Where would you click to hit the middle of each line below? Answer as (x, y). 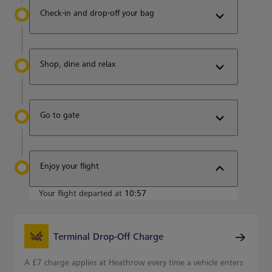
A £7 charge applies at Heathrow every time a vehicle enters (134, 263)
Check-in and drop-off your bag (97, 13)
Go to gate (60, 115)
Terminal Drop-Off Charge (108, 237)
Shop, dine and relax (78, 64)
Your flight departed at (82, 193)
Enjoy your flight (70, 166)
